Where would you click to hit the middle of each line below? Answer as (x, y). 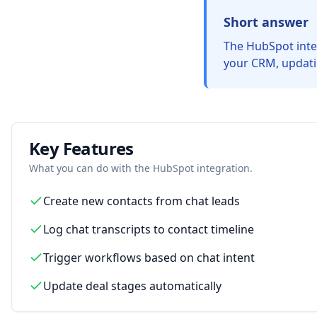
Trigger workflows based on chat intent (149, 258)
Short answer (266, 22)
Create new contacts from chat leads (142, 201)
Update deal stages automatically (132, 286)
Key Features (81, 148)
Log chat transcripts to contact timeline (149, 229)
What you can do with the (91, 168)
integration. (223, 168)
